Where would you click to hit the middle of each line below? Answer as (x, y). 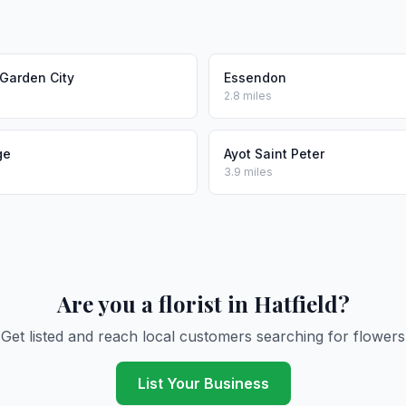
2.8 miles (248, 96)
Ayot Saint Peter (274, 154)
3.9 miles (248, 172)
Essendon (255, 77)
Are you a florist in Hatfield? (203, 304)
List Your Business (203, 383)
